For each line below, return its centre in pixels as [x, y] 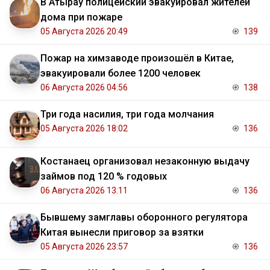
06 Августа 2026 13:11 [84, 191]
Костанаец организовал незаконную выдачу [145, 162]
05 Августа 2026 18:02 [84, 129]
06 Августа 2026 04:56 [84, 88]
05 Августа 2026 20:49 [84, 32]
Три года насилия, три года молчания [127, 115]
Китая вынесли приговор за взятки [122, 233]
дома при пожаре [81, 17]
